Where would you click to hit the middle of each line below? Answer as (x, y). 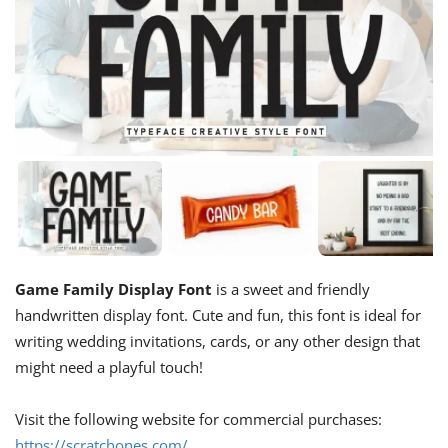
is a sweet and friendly (291, 289)
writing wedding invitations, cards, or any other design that (217, 341)
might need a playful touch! (109, 367)
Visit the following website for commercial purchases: (198, 419)
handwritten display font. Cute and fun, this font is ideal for (218, 315)
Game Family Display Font (113, 289)
